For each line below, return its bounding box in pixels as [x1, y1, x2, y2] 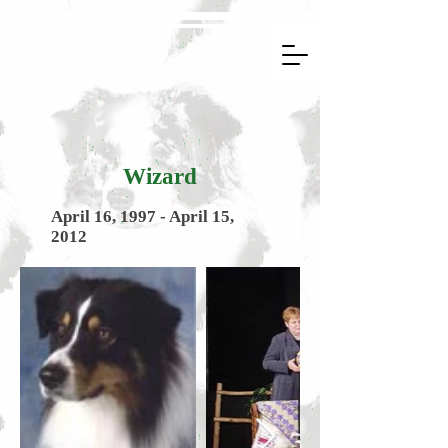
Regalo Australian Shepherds [10, 50, 256, 74]
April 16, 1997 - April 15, [51, 207, 234, 226]
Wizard [123, 164, 197, 189]
